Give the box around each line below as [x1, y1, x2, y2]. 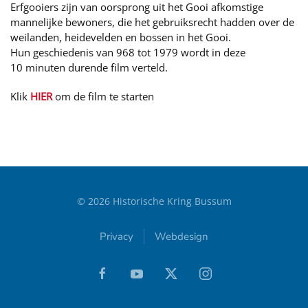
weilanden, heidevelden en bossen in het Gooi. [10, 30, 231, 44]
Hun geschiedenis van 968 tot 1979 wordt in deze [10, 45, 245, 59]
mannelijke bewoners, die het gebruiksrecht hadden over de [10, 14, 294, 29]
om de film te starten [52, 89, 154, 103]
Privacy [100, 229, 133, 243]
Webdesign [155, 229, 208, 243]
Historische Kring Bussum [109, 194, 232, 208]
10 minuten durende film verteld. [10, 60, 168, 74]
